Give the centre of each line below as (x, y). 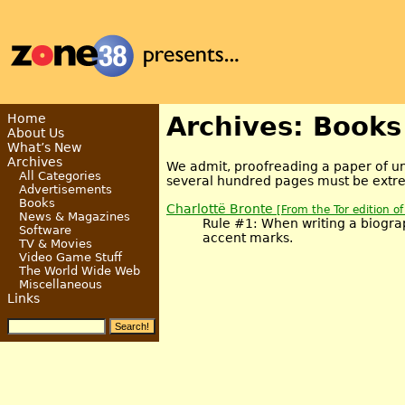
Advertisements (65, 189)
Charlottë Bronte (221, 208)
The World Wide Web (79, 271)
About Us (36, 133)
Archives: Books (284, 127)
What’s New (44, 147)
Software (45, 230)
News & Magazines (74, 217)
